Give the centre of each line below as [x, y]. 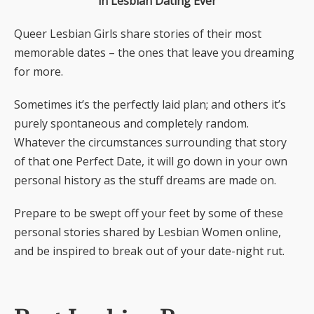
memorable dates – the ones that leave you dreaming [154, 53]
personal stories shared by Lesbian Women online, [148, 232]
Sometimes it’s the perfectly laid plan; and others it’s [150, 104]
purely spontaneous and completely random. [131, 123]
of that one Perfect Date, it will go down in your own [151, 161]
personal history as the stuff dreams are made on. [145, 180]
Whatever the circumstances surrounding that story [150, 142]
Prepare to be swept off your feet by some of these [149, 213]
